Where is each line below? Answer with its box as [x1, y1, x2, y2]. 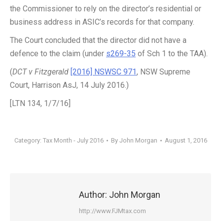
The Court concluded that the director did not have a [10, 36, 186, 45]
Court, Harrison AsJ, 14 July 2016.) [10, 80, 129, 90]
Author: [79, 189, 107, 200]
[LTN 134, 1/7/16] [10, 99, 71, 108]
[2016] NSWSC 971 [71, 67, 137, 76]
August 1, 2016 [164, 137, 207, 144]
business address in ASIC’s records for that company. [10, 17, 194, 27]
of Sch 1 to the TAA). [136, 49, 208, 58]
